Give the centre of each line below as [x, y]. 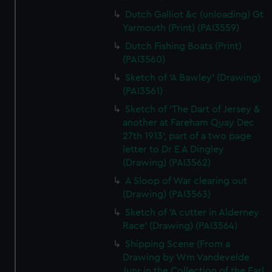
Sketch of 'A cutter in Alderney [192, 212]
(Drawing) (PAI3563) [167, 194]
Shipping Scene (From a [178, 244]
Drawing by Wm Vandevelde [186, 257]
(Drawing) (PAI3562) [167, 163]
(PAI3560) [144, 59]
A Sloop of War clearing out [186, 181]
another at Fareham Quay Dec [189, 123]
